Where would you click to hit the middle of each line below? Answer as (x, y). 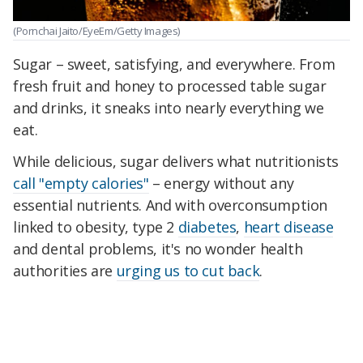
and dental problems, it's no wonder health (158, 249)
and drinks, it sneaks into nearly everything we (169, 107)
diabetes (207, 227)
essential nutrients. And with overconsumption (171, 205)
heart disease (288, 227)
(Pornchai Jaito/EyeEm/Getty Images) (96, 31)
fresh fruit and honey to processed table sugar (170, 85)
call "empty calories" (81, 184)
